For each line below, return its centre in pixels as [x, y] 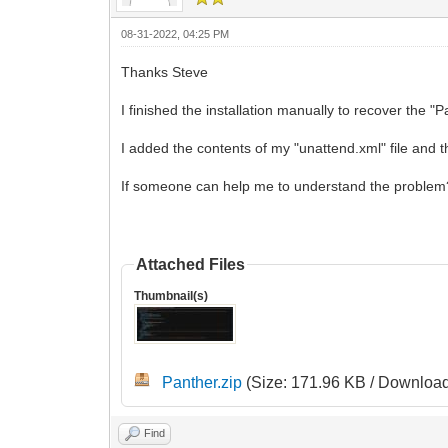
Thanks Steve [165, 71]
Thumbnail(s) [171, 295]
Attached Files [191, 264]
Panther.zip [202, 382]
